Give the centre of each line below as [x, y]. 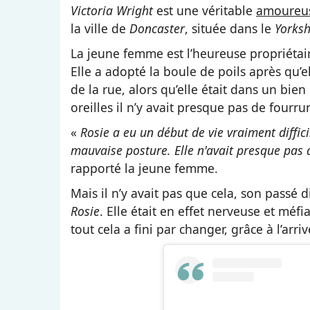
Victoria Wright [112, 10]
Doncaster [157, 28]
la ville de [100, 28]
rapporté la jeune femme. [144, 168]
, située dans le [230, 28]
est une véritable [204, 10]
